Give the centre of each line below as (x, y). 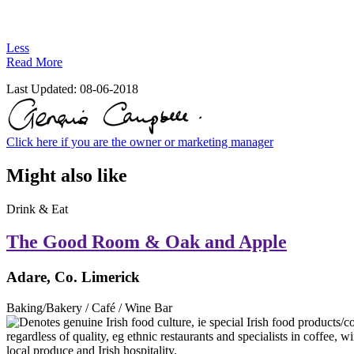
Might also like (67, 175)
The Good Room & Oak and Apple (147, 242)
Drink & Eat (37, 209)
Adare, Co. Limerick (73, 277)
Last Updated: (43, 88)
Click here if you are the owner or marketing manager (140, 141)
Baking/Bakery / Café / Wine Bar (89, 308)
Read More (34, 62)
